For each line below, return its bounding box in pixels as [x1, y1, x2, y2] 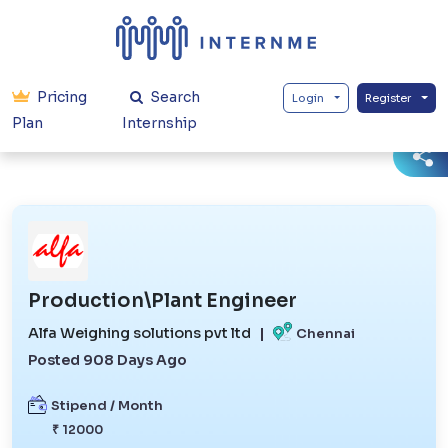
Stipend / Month [51, 397, 163, 414]
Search [146, 87, 200, 106]
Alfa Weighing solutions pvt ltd [28, 324, 251, 342]
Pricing [34, 87, 87, 106]
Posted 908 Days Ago [28, 351, 187, 369]
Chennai [296, 325, 355, 342]
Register [365, 90, 412, 105]
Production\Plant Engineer [28, 288, 297, 313]
